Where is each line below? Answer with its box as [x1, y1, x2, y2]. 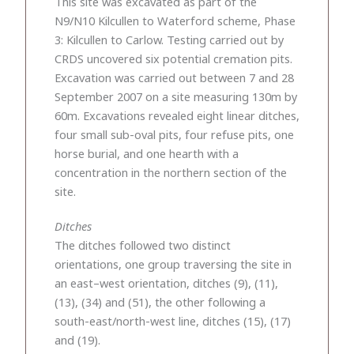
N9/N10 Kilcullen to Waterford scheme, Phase [55, 12, 296, 28]
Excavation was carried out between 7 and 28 [55, 69, 294, 85]
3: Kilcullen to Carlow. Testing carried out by [55, 31, 284, 47]
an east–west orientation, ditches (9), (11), [55, 274, 278, 291]
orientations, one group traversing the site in [55, 255, 292, 272]
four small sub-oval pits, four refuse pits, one [55, 126, 294, 142]
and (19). [55, 331, 100, 348]
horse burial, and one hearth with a [55, 145, 239, 161]
